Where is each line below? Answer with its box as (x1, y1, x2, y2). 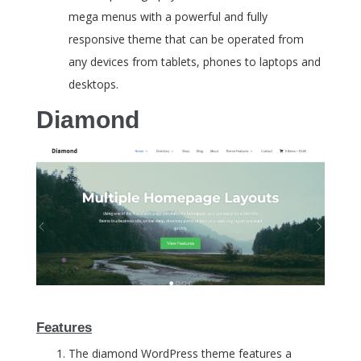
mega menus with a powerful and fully (68, 9, 268, 25)
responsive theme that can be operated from (68, 31, 304, 48)
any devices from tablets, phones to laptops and (68, 54, 321, 70)
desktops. (68, 77, 118, 93)
